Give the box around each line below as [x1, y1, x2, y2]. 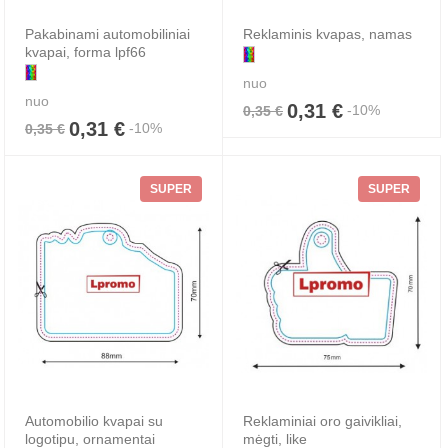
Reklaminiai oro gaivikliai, [243, 412, 402, 429]
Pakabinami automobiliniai [25, 26, 190, 43]
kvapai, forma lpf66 [25, 44, 146, 61]
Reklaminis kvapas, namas [243, 26, 412, 43]
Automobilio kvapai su [25, 412, 163, 429]
